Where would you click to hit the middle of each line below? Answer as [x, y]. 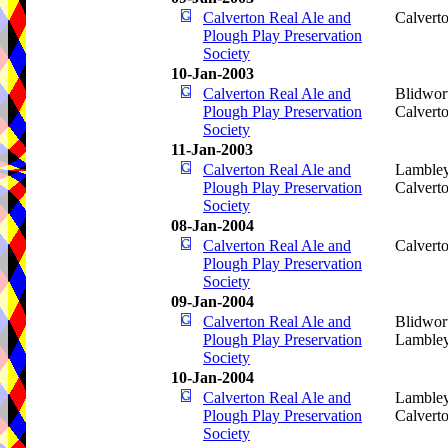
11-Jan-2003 [212, 149]
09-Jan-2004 [212, 301]
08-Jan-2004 [212, 225]
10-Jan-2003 [212, 73]
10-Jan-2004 [212, 377]
